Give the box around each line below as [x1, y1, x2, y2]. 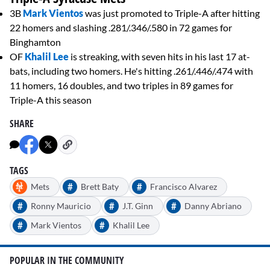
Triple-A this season [10, 94, 92, 106]
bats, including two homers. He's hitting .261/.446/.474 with [10, 65, 253, 77]
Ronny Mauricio [31, 201, 91, 212]
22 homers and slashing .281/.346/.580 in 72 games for [10, 22, 232, 34]
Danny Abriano [184, 201, 242, 212]
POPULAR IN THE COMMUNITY [10, 253, 124, 267]
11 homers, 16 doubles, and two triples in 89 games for [10, 80, 233, 92]
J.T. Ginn [122, 201, 153, 212]
